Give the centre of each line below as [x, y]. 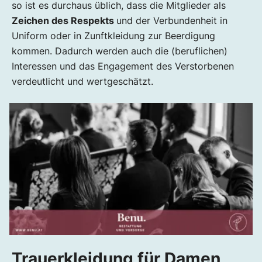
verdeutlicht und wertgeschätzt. [82, 82]
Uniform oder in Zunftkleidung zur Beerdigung [113, 36]
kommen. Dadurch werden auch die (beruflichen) [120, 51]
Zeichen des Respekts [64, 21]
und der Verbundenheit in [172, 21]
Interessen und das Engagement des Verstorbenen [123, 66]
